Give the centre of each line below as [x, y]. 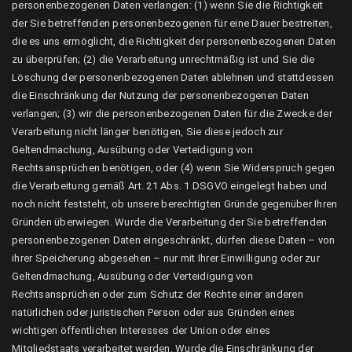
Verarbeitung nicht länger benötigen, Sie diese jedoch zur [147, 132]
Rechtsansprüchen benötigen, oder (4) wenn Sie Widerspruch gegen [174, 168]
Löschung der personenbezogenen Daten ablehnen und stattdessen [173, 77]
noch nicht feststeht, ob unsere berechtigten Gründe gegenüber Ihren [175, 204]
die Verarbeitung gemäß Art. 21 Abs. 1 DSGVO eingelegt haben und [170, 186]
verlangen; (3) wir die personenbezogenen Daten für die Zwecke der [172, 114]
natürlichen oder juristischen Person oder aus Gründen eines [154, 312]
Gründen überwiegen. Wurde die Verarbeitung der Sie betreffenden [170, 222]
